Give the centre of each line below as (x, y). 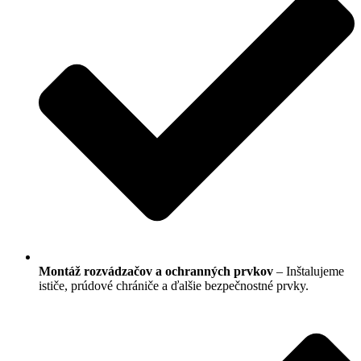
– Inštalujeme (309, 271)
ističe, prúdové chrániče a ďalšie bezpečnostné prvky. (174, 285)
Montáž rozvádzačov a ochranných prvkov (156, 271)
